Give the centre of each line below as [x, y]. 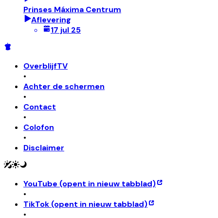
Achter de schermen [64, 86]
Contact [40, 107]
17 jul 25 [66, 30]
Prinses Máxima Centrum [72, 9]
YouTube [40, 183]
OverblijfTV [45, 66]
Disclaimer [44, 147]
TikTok [36, 204]
